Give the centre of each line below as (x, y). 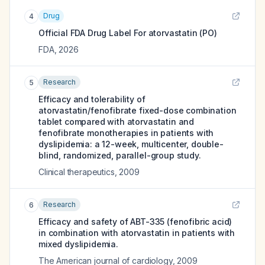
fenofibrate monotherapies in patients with (126, 133)
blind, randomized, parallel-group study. (120, 155)
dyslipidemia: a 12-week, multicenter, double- (131, 144)
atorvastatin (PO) (182, 33)
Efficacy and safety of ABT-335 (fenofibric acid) (135, 222)
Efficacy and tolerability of (92, 99)
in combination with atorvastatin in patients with (137, 233)
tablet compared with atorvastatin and (117, 122)
